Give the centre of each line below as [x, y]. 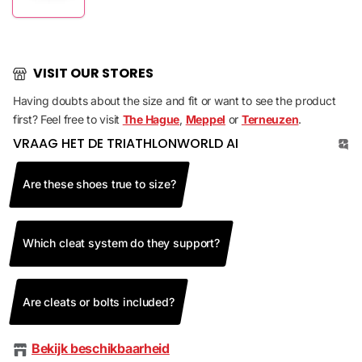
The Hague [151, 119]
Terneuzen [270, 119]
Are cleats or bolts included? [98, 301]
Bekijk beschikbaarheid [101, 348]
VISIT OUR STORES [93, 74]
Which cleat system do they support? [121, 242]
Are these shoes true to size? [99, 184]
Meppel [205, 119]
